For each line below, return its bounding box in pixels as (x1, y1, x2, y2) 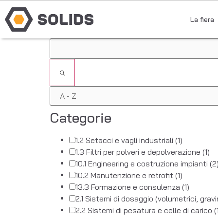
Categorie (50, 109, 111, 126)
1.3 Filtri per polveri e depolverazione (75, 147, 202, 157)
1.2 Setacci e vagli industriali (75, 135, 175, 145)
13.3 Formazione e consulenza (75, 182, 182, 192)
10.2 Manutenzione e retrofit (75, 170, 175, 181)
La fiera (190, 15, 214, 24)
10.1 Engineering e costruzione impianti (75, 159, 210, 169)
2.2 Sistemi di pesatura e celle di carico (75, 205, 214, 216)
